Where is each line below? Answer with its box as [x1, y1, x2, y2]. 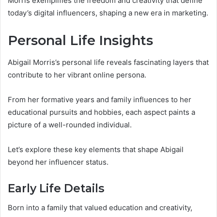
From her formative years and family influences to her [8, 94, 191, 104]
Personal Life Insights [8, 32, 153, 49]
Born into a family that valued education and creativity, [8, 203, 192, 213]
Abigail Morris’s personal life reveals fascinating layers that [8, 57, 209, 67]
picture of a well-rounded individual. [8, 120, 132, 129]
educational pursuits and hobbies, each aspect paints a [8, 107, 195, 117]
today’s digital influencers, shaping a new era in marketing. [8, 8, 208, 18]
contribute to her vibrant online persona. [8, 70, 146, 79]
